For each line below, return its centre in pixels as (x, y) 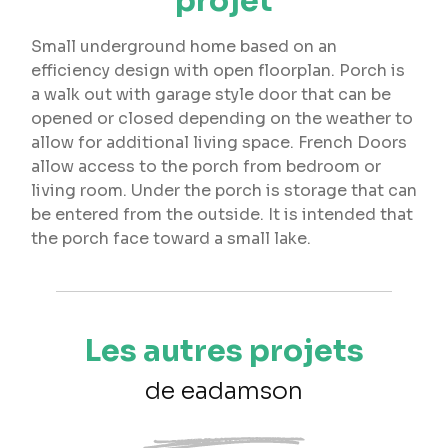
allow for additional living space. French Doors (219, 142)
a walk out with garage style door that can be (211, 94)
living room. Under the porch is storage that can (224, 190)
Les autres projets (224, 350)
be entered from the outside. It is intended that (222, 214)
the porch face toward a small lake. (171, 238)
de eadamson (224, 390)
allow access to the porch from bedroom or (206, 166)
